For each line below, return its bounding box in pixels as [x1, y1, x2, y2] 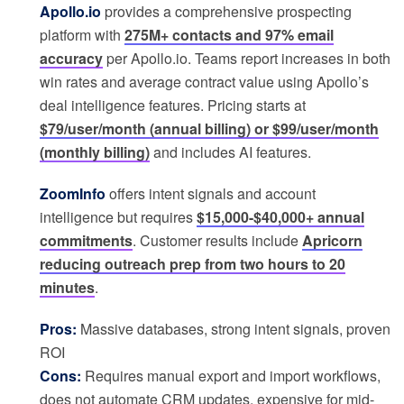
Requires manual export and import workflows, [81, 365, 381, 387]
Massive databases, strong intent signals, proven [77, 318, 390, 340]
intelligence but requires [40, 207, 197, 228]
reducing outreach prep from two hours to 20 [40, 253, 345, 275]
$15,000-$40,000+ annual [197, 207, 364, 228]
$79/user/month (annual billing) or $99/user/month [40, 118, 379, 140]
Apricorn [302, 230, 363, 252]
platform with [40, 24, 124, 46]
